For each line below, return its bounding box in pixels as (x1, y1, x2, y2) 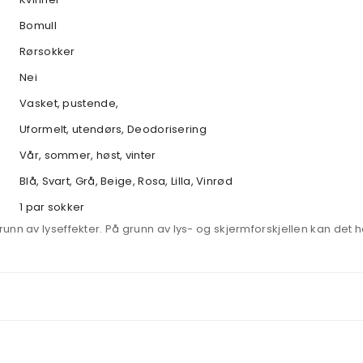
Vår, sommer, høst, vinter (19, 147, 156, 163)
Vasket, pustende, (19, 95, 119, 111)
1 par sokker (19, 199, 85, 215)
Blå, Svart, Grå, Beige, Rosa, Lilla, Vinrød (19, 173, 233, 189)
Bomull (19, 17, 57, 33)
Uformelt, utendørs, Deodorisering (19, 121, 207, 137)
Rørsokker (19, 43, 75, 59)
